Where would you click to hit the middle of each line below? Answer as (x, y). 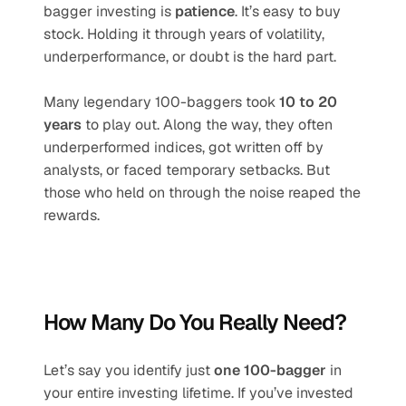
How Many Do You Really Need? (195, 322)
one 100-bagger (270, 370)
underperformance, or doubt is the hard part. (190, 57)
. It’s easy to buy (288, 11)
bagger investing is (109, 11)
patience (205, 11)
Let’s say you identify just (129, 370)
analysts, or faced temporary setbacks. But (187, 170)
